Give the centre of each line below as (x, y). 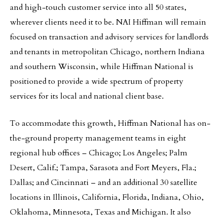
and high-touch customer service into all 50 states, (98, 7)
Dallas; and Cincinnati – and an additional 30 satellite (104, 183)
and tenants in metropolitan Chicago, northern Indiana (107, 52)
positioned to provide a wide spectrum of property (97, 81)
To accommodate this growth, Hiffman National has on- (110, 123)
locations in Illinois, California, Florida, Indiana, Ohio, (107, 197)
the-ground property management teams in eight (98, 138)
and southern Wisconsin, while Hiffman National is (102, 67)
